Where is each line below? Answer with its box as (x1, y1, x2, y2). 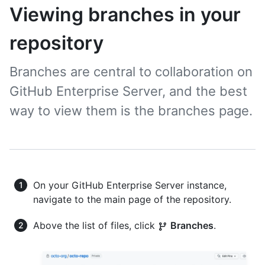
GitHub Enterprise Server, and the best (9, 83, 247, 99)
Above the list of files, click (33, 219, 158, 231)
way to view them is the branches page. (9, 103, 253, 118)
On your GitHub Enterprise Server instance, (33, 179, 227, 191)
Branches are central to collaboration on (9, 64, 253, 79)
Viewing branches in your (9, 3, 241, 26)
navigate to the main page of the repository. (33, 193, 231, 205)
